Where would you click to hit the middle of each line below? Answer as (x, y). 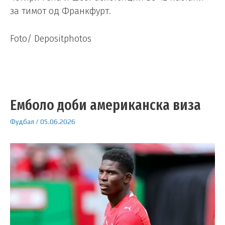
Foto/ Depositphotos (51, 39)
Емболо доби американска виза (105, 105)
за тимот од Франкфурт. (61, 11)
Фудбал (22, 122)
